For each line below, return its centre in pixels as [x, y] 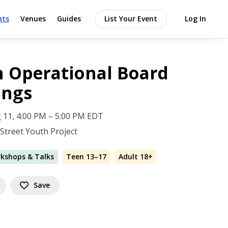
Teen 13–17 [87, 156]
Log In [195, 19]
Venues [33, 19]
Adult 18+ [136, 156]
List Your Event [131, 19]
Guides [69, 19]
